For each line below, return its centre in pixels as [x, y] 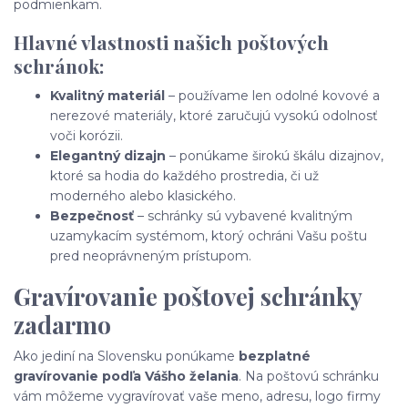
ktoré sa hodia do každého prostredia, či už [184, 176]
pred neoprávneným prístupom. [151, 256]
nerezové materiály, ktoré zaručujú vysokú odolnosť [214, 116]
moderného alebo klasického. [143, 196]
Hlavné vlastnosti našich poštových [171, 42]
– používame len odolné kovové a [272, 96]
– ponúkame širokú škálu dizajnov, [275, 156]
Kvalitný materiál [107, 96]
